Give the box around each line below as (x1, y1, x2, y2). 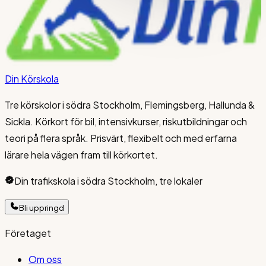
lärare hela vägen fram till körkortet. (5, 148, 158, 161)
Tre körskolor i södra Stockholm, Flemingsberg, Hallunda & (5, 99, 255, 112)
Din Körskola (5, 72, 59, 85)
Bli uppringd (19, 202, 64, 213)
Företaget (5, 227, 51, 240)
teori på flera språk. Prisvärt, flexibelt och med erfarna (5, 132, 237, 145)
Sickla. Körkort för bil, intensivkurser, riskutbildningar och (5, 115, 247, 128)
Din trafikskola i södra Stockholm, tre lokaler (14, 175, 202, 188)
